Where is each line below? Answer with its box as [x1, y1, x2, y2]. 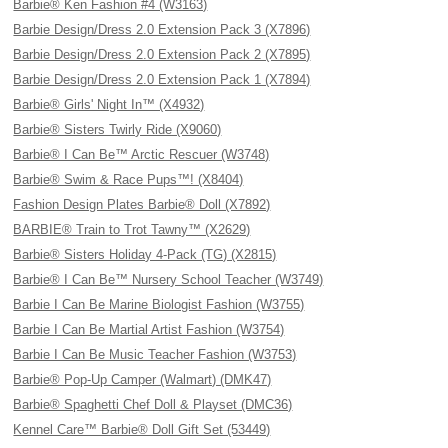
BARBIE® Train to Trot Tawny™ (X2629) [13, 222, 251, 237]
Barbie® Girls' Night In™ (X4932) [13, 97, 205, 112]
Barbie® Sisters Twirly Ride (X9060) [13, 122, 222, 137]
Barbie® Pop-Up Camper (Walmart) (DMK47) [13, 372, 272, 387]
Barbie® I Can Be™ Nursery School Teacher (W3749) [13, 272, 324, 287]
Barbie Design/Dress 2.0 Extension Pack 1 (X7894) [13, 72, 311, 87]
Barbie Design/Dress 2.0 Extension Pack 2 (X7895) [13, 47, 311, 62]
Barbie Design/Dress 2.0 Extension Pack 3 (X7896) [13, 22, 311, 37]
